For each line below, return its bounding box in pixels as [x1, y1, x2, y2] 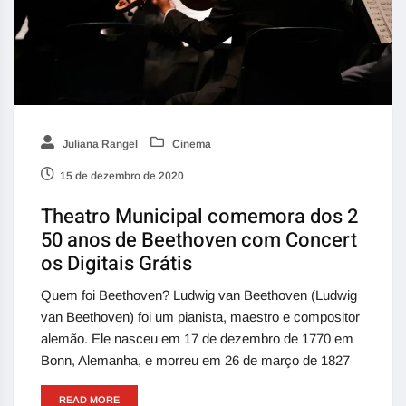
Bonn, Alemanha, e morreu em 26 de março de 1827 [41, 352, 350, 368]
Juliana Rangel [60, 137, 138, 150]
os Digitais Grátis [41, 248, 192, 278]
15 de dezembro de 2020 [60, 169, 184, 182]
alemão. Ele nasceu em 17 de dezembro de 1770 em [41, 330, 353, 346]
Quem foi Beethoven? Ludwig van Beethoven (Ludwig [41, 286, 357, 303]
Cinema [169, 137, 211, 150]
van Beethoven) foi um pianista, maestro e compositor [41, 308, 360, 324]
